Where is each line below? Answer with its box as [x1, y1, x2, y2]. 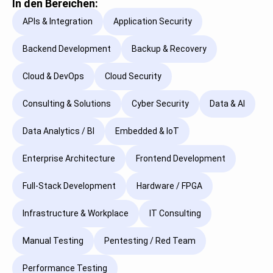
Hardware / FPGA [136, 181, 202, 191]
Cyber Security [132, 99, 189, 109]
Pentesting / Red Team [104, 236, 196, 246]
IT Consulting [149, 208, 201, 219]
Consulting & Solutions [23, 99, 111, 109]
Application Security [113, 16, 192, 27]
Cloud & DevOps [23, 71, 84, 82]
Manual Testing [23, 236, 83, 246]
